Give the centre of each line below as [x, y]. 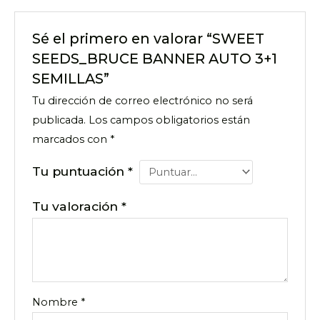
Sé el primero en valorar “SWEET [149, 38]
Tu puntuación [80, 171]
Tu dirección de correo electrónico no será [143, 100]
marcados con [71, 139]
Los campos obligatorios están [170, 120]
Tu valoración [77, 206]
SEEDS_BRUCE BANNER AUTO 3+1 [155, 58]
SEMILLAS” [71, 78]
